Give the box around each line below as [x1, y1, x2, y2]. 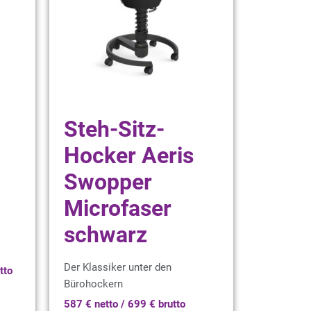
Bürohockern [64, 278, 123, 290]
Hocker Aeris [64, 142, 194, 169]
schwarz [64, 221, 147, 248]
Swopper [64, 169, 152, 195]
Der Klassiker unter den [64, 261, 171, 274]
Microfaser [64, 195, 171, 221]
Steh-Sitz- [64, 116, 165, 142]
